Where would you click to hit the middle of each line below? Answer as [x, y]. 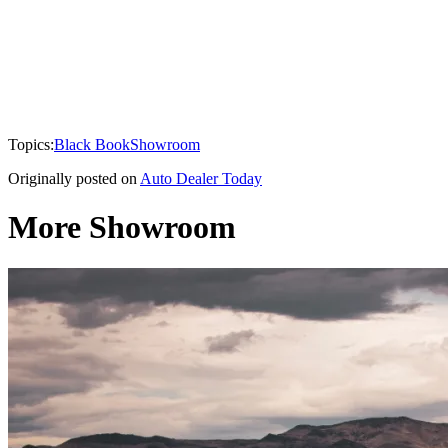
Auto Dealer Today [201, 178]
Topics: [31, 144]
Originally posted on [72, 178]
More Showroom [122, 227]
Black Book [92, 144]
